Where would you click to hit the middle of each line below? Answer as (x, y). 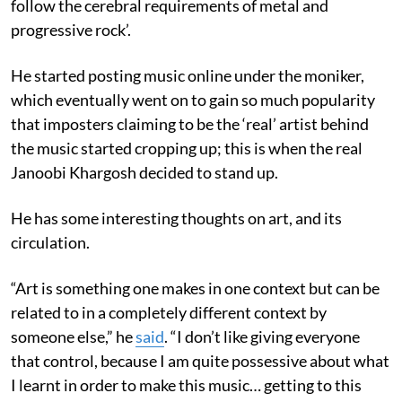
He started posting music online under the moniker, (188, 75)
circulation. (50, 242)
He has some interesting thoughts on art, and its (176, 218)
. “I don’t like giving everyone (262, 336)
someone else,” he (73, 336)
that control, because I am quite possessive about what (200, 360)
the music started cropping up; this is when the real (187, 148)
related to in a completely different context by (169, 312)
